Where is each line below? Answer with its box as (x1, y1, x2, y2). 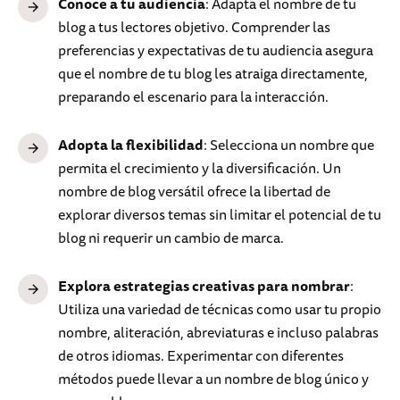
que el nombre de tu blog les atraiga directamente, (58, 62, 368, 86)
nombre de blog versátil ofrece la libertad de (58, 179, 330, 204)
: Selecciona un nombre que (204, 133, 374, 157)
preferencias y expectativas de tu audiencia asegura (58, 38, 373, 62)
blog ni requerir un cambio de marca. (58, 226, 284, 250)
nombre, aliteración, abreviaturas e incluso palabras (58, 321, 379, 345)
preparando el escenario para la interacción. (58, 85, 329, 109)
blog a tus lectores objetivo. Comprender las (58, 15, 330, 39)
